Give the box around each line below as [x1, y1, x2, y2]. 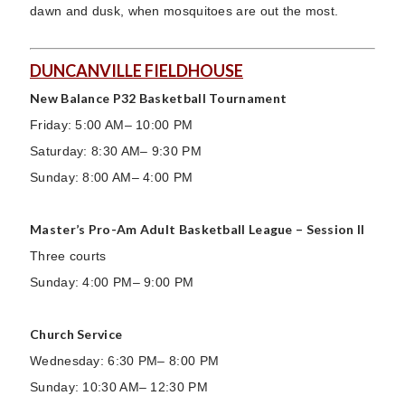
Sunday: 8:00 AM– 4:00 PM [30, 170, 193, 184]
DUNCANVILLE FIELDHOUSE [30, 61, 243, 80]
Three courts [30, 249, 107, 263]
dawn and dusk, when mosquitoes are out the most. [30, 4, 339, 18]
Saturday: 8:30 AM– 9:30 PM [30, 144, 202, 158]
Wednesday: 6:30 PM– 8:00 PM [30, 353, 220, 368]
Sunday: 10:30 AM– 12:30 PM [30, 380, 208, 394]
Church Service [30, 326, 123, 342]
